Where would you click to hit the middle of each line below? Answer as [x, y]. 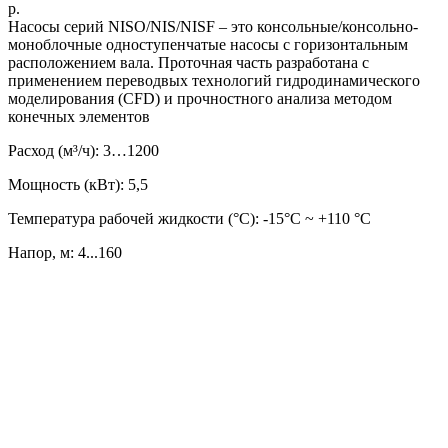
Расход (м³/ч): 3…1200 [83, 150]
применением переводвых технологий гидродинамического [214, 80]
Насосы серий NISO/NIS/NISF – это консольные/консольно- [213, 26]
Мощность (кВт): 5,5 [78, 184]
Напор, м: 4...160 [65, 252]
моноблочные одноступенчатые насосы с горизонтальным [208, 44]
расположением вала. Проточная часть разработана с [188, 62]
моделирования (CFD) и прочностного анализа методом [200, 98]
